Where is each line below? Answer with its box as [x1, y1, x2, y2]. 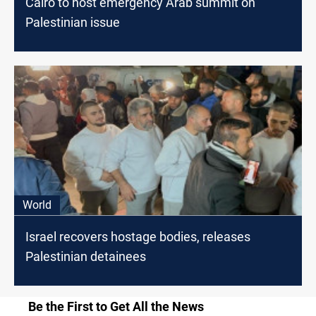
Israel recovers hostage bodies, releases [25, 229, 250, 244]
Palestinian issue [25, 14, 120, 30]
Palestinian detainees [25, 248, 146, 264]
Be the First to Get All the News [28, 298, 204, 314]
